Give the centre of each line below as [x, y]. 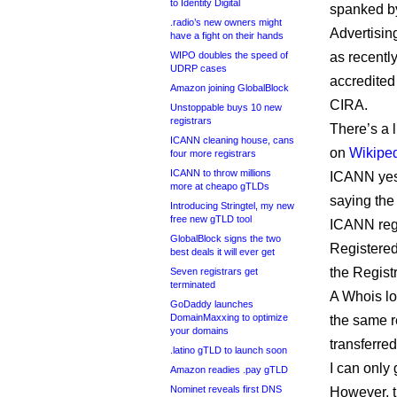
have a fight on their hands [227, 35]
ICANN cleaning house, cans [232, 140]
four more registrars [213, 153]
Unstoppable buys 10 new [226, 107]
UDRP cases [198, 68]
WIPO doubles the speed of [229, 55]
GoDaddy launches [212, 304]
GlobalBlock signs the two [226, 238]
